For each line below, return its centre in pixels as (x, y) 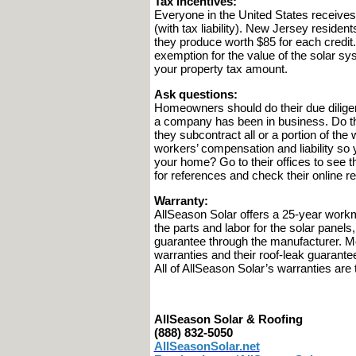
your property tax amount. (221, 69)
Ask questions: (195, 94)
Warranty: (181, 201)
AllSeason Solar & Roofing (228, 319)
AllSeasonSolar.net (207, 346)
